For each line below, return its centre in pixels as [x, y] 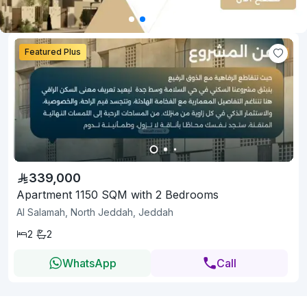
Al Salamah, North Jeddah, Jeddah [95, 212]
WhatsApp [89, 263]
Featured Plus [53, 52]
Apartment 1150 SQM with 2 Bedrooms [118, 195]
